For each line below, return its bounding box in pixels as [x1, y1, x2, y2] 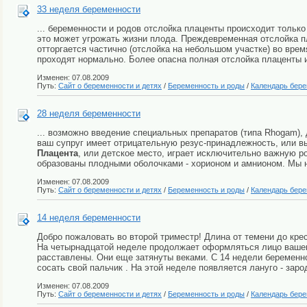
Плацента [37, 147, 78, 158]
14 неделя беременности [37, 212, 140, 223]
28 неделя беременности [37, 108, 140, 119]
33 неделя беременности [37, 4, 140, 15]
